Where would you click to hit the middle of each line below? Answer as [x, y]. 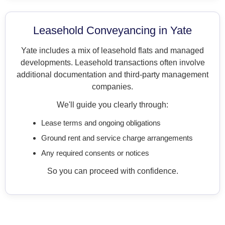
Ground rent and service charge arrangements [117, 138]
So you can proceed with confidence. [113, 171]
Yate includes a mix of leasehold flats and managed [113, 51]
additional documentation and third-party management [113, 75]
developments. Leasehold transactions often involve [113, 63]
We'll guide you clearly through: [113, 105]
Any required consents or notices [95, 153]
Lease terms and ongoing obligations [101, 123]
